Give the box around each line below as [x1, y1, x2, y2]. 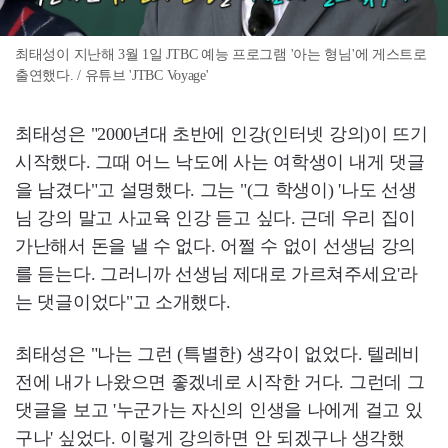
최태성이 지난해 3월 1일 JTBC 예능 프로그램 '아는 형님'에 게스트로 [15, 47, 427, 63]
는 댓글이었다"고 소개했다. [15, 292, 231, 313]
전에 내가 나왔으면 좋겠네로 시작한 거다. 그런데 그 [15, 372, 425, 393]
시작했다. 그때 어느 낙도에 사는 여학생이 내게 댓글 [15, 152, 425, 173]
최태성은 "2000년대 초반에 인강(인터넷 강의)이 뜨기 [15, 124, 428, 145]
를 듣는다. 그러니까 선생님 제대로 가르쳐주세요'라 [15, 264, 418, 285]
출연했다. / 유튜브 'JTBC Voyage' [15, 68, 209, 84]
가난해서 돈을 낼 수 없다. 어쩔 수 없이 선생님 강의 [15, 236, 416, 257]
